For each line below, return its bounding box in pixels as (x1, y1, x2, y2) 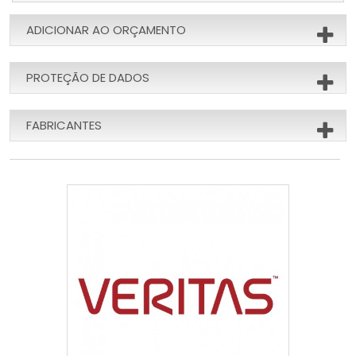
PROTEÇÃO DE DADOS (26, 68, 149, 86)
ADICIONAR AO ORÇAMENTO (26, 21, 186, 38)
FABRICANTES (26, 116, 102, 133)
